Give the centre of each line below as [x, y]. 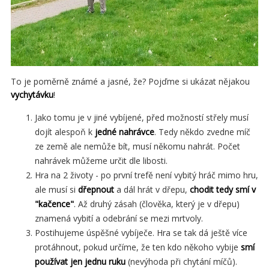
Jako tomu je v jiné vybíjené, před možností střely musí [142, 118]
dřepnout [96, 190]
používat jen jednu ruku [80, 262]
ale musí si [56, 190]
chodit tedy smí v [223, 190]
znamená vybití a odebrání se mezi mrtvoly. [120, 219]
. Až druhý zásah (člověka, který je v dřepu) [157, 204]
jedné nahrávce [125, 132]
